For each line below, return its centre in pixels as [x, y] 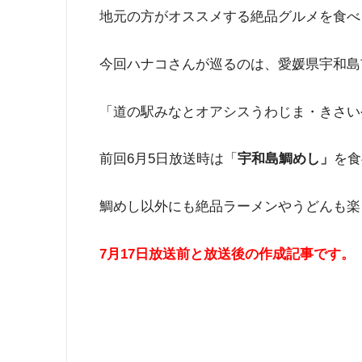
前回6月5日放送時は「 [168, 159]
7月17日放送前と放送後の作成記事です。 [227, 254]
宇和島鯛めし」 [286, 159]
